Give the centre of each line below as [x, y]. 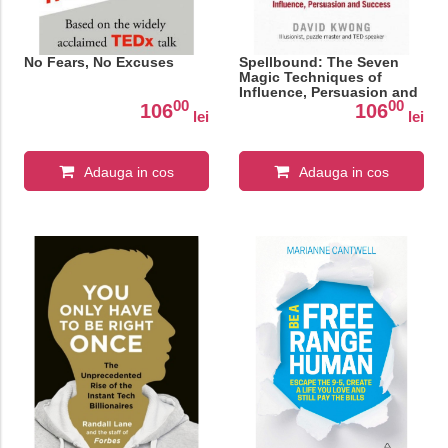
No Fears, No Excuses [98, 62]
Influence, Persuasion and [328, 92]
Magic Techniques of [310, 77]
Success [267, 107]
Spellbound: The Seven [318, 62]
